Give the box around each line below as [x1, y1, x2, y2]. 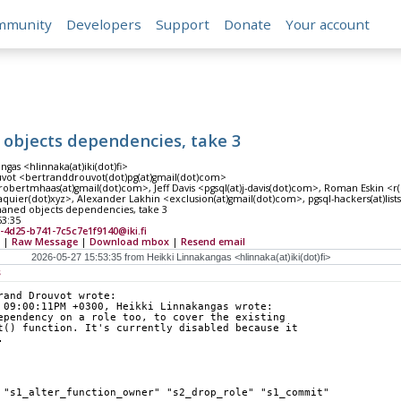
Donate [224, 15, 272, 34]
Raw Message [11, 235, 78, 249]
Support [156, 15, 210, 34]
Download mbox [89, 235, 169, 249]
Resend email [180, 235, 245, 249]
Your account [286, 15, 371, 34]
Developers [66, 15, 142, 34]
